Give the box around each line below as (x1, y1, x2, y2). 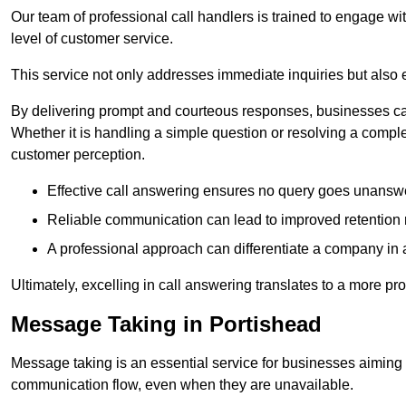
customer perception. (11, 147, 145, 163)
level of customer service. (11, 31, 173, 47)
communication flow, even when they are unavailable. (11, 377, 353, 393)
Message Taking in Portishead (11, 312, 322, 337)
